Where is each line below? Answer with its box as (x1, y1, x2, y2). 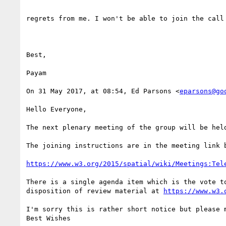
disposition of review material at (26, 187, 163, 195)
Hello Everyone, (26, 105, 87, 113)
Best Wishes (26, 214, 71, 222)
